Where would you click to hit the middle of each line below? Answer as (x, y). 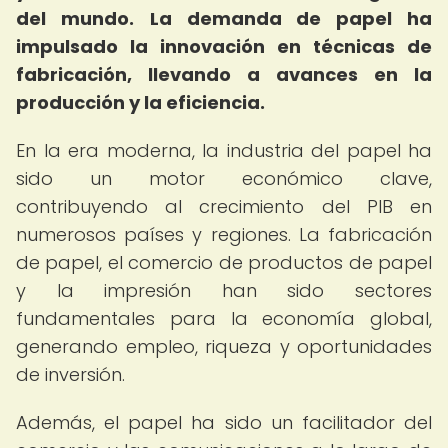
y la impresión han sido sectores (224, 290)
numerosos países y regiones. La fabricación (224, 234)
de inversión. (70, 374)
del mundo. (75, 18)
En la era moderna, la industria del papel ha (224, 150)
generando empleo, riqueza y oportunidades (224, 346)
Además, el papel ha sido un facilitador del (224, 422)
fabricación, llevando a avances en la (224, 74)
